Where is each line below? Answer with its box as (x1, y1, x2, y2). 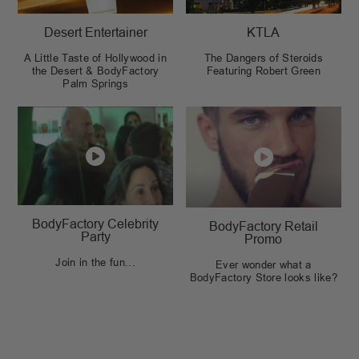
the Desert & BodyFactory (31, 65, 159, 78)
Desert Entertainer (43, 26, 147, 40)
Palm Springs (63, 78, 129, 91)
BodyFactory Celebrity (32, 217, 159, 232)
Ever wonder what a (215, 259, 312, 272)
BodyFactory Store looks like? (189, 272, 338, 284)
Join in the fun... (55, 256, 136, 269)
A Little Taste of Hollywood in (24, 52, 167, 65)
